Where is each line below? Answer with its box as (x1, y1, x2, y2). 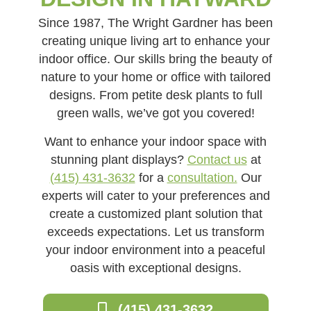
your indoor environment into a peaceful (46, 242, 265, 257)
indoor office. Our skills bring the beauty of (39, 52, 272, 67)
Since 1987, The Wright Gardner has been (38, 16, 273, 31)
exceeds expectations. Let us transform (47, 224, 264, 239)
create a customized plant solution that (49, 206, 262, 221)
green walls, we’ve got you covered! (56, 106, 255, 121)
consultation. (167, 170, 237, 185)
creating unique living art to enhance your (41, 34, 270, 49)
